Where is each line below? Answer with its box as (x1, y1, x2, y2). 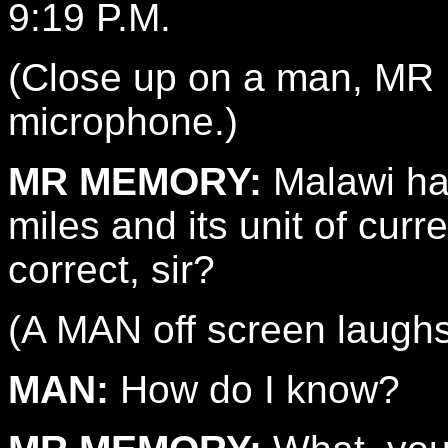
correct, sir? (8, 248, 215, 291)
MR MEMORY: (8, 160, 262, 203)
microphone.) (8, 100, 238, 143)
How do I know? (109, 368, 400, 411)
